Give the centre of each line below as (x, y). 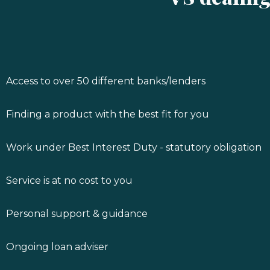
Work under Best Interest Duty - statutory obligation (134, 147)
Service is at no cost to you (69, 180)
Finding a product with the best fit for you (108, 114)
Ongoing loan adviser (57, 246)
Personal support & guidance (77, 213)
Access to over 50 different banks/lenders (106, 81)
